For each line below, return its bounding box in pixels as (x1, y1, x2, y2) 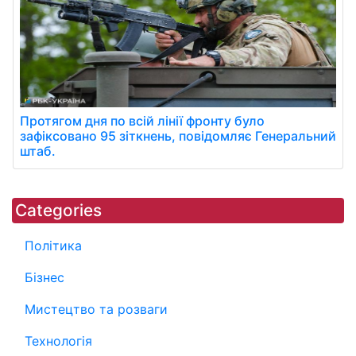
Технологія (25, 333, 92, 350)
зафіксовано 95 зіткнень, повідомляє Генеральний (20, 128, 336, 145)
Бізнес (25, 269, 64, 286)
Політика (25, 238, 82, 254)
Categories (15, 200, 102, 221)
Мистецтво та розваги (25, 301, 168, 318)
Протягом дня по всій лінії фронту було (20, 113, 265, 130)
